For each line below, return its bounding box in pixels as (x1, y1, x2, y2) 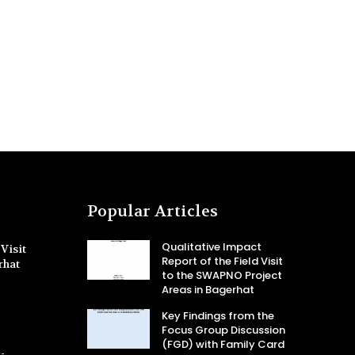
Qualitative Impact (161, 239, 261, 254)
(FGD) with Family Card (161, 337, 284, 352)
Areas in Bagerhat (161, 282, 254, 297)
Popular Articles (87, 201, 218, 221)
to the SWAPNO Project (161, 268, 282, 283)
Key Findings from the (161, 308, 274, 323)
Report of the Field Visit (161, 254, 283, 269)
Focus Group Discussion (161, 323, 285, 338)
